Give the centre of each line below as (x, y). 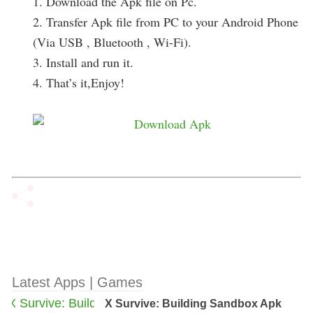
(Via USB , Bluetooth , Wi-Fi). (112, 42)
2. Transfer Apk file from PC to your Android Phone (166, 22)
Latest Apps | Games (77, 282)
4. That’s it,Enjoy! (79, 82)
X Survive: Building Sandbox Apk (194, 304)
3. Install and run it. (83, 62)
